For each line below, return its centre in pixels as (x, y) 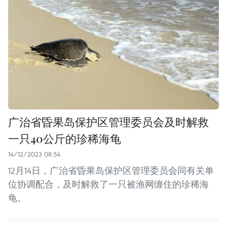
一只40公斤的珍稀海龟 (65, 139)
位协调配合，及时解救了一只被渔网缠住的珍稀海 (108, 184)
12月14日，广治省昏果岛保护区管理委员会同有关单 (111, 171)
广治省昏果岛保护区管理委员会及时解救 (108, 122)
